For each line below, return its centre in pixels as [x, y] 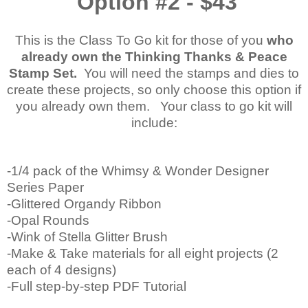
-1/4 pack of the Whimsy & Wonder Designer [138, 170]
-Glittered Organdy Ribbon [84, 203]
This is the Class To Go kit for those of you [141, 40]
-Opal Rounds [48, 220]
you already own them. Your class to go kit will [154, 106]
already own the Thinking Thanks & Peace [154, 56]
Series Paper [45, 187]
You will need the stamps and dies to [188, 73]
